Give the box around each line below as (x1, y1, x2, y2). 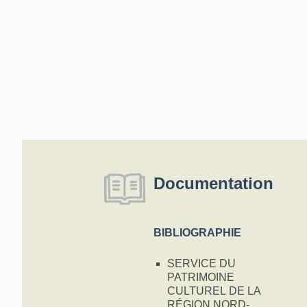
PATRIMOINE (167, 271, 234, 284)
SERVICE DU (167, 258, 236, 270)
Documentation (153, 174, 273, 193)
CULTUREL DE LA (167, 285, 261, 297)
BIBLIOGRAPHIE (153, 227, 241, 238)
